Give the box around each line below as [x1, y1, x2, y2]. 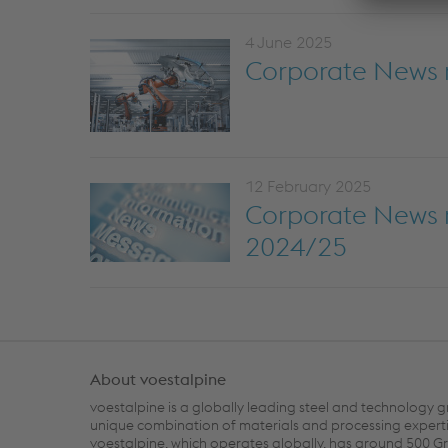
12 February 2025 [245, 176, 371, 196]
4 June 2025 [245, 32, 332, 52]
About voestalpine [90, 369, 226, 389]
